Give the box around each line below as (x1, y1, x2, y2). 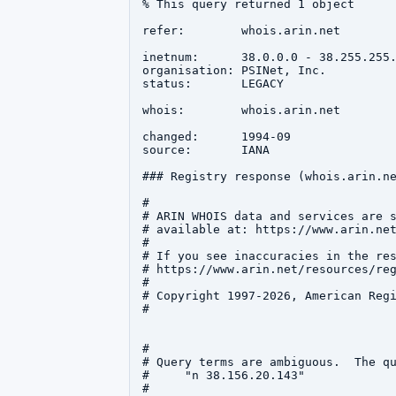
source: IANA (142, 143, 270, 156)
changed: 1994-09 (142, 130, 291, 143)
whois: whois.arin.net (142, 103, 340, 117)
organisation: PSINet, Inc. (142, 64, 326, 77)
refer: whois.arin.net (142, 24, 340, 37)
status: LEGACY (142, 77, 284, 90)
